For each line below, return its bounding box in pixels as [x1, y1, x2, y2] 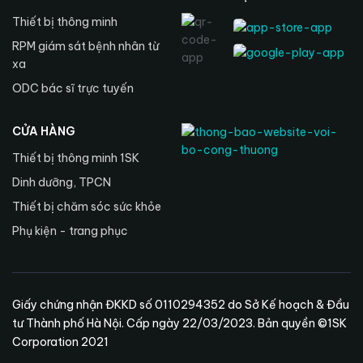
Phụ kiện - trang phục [12, 224, 128, 239]
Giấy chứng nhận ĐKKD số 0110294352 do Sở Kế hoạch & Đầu [12, 297, 349, 313]
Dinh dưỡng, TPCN [12, 175, 111, 190]
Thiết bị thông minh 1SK [12, 151, 139, 166]
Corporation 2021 [12, 335, 109, 350]
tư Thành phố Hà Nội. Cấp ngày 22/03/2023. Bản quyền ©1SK [12, 316, 347, 331]
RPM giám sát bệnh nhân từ [12, 39, 159, 54]
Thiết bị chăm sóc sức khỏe [12, 199, 161, 215]
